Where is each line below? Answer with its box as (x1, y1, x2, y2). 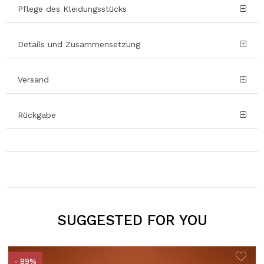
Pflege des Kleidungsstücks (18, 4, 127, 14)
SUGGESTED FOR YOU (57, 212, 207, 229)
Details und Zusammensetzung (18, 39, 140, 49)
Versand (18, 75, 49, 85)
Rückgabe (18, 110, 56, 120)
